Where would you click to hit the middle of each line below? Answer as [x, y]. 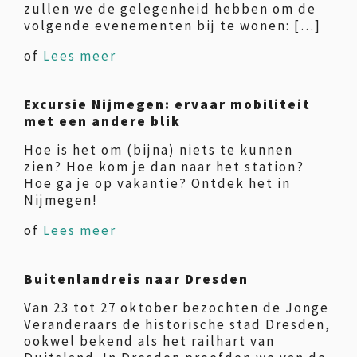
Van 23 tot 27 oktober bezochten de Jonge [177, 308]
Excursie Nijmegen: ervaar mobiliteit [167, 104]
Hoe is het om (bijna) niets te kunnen [159, 150]
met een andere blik [102, 121]
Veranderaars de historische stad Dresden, [177, 324]
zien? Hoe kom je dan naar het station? [164, 167]
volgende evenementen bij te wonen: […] [173, 25]
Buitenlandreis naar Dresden [136, 279]
